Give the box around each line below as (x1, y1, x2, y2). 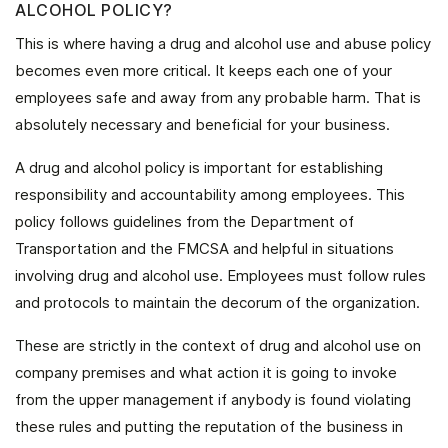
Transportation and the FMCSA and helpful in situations (15, 239, 394, 258)
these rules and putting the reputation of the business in (15, 417, 403, 436)
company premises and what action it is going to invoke (15, 363, 397, 382)
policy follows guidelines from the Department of (15, 212, 354, 231)
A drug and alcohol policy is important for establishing (15, 158, 383, 177)
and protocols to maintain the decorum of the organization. (15, 293, 420, 312)
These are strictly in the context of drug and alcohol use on (15, 336, 421, 355)
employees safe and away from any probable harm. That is (15, 88, 421, 107)
